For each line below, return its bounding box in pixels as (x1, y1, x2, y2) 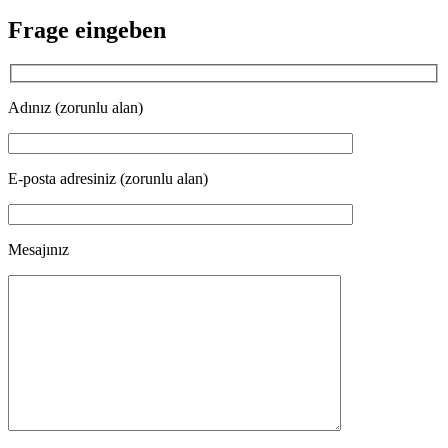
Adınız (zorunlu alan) (8, 99, 143, 117)
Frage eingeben (8, 16, 166, 43)
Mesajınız (8, 241, 69, 259)
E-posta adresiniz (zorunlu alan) (8, 170, 208, 188)
